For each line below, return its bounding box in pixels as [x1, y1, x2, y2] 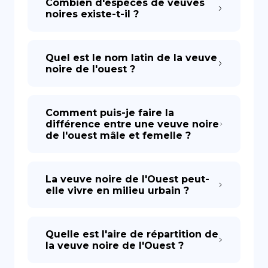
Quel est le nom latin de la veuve [45, 52, 217, 63]
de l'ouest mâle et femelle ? [45, 130, 191, 141]
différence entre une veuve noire [45, 118, 219, 130]
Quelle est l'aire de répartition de [45, 229, 218, 240]
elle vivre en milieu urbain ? [45, 185, 189, 196]
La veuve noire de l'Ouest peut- [45, 173, 209, 185]
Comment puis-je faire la [45, 107, 174, 118]
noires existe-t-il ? [45, 8, 139, 20]
